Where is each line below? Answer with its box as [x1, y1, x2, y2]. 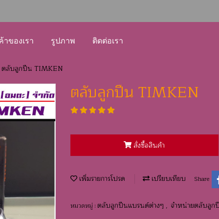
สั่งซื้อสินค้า [133, 139, 165, 151]
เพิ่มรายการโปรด [77, 173, 125, 185]
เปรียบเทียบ [150, 173, 186, 185]
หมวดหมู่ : [70, 200, 97, 211]
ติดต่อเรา [92, 38, 123, 45]
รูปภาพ [51, 38, 75, 45]
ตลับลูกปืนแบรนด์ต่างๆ [97, 199, 166, 211]
